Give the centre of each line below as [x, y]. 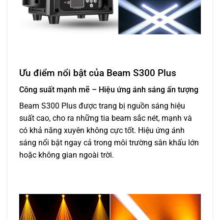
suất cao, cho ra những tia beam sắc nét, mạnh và [106, 118]
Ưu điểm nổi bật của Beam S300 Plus [98, 73]
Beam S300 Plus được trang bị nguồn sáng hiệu [102, 106]
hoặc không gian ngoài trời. [67, 155]
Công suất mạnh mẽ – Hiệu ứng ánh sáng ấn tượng [109, 90]
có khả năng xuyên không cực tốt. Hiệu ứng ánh [102, 131]
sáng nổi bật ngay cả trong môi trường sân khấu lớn [109, 143]
